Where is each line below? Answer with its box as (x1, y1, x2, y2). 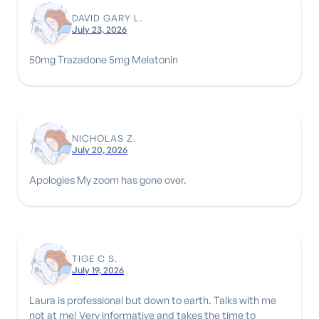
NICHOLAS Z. (72, 132, 136, 144)
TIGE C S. (72, 252, 117, 264)
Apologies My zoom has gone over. (77, 172, 187, 186)
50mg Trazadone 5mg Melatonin (132, 52, 178, 66)
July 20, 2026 (72, 143, 127, 155)
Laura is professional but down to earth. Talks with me (29, 293, 67, 306)
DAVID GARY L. (72, 11, 142, 23)
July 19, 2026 (72, 263, 124, 276)
